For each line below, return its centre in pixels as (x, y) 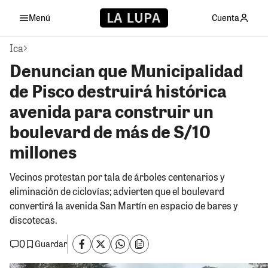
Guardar (51, 244)
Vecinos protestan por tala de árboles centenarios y (117, 176)
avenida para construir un (112, 111)
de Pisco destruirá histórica (118, 90)
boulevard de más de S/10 (110, 131)
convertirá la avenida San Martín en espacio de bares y (124, 205)
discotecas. (33, 220)
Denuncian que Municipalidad (126, 70)
